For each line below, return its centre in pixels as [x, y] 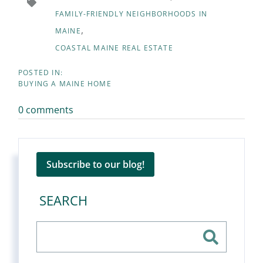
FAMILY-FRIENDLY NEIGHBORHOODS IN [131, 14]
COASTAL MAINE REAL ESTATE [114, 48]
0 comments [46, 110]
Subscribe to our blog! [95, 164]
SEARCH [63, 200]
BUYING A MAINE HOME [65, 84]
